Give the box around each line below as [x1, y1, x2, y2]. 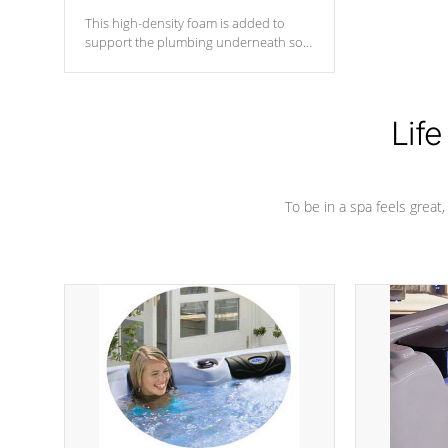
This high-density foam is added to [85, 14, 285, 32]
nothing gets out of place [85, 52, 230, 70]
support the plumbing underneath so [85, 33, 303, 51]
